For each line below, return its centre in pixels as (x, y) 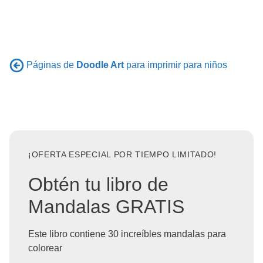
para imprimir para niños (176, 65)
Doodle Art (100, 65)
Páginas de (51, 65)
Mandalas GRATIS (106, 206)
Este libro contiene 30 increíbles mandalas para (127, 234)
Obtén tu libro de (98, 184)
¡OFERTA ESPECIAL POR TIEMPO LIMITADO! (123, 155)
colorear (45, 248)
